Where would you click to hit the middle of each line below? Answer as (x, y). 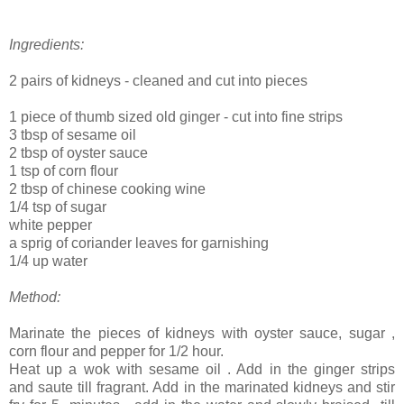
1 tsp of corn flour (64, 171)
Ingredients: (46, 45)
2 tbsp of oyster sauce (78, 153)
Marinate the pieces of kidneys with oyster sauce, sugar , (202, 334)
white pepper (50, 225)
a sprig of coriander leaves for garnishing (139, 243)
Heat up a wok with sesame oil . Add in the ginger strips (202, 370)
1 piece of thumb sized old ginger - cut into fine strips (176, 117)
